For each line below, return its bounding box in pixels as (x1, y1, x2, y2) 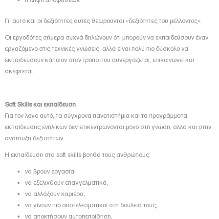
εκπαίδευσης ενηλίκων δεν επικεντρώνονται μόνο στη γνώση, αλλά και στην (5, 123, 211, 131)
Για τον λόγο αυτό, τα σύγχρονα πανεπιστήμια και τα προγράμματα (5, 112, 187, 120)
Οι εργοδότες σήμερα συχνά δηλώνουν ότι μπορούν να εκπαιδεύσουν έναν (5, 34, 208, 42)
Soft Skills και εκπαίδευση (5, 101, 76, 109)
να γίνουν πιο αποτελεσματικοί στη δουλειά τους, (25, 201, 158, 209)
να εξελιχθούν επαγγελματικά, (25, 178, 109, 186)
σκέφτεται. (5, 67, 34, 75)
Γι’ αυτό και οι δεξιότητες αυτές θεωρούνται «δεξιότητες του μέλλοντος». (5, 17, 202, 25)
